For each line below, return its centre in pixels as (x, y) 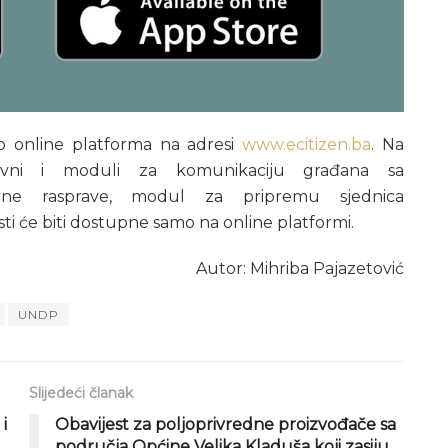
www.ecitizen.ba (307, 144)
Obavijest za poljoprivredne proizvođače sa (225, 424)
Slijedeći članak (81, 392)
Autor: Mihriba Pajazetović (300, 268)
